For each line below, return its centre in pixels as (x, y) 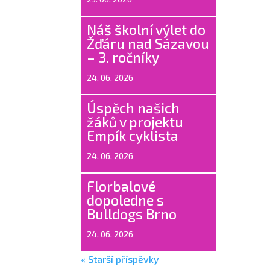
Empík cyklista (133, 135)
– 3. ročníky (123, 57)
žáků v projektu (135, 121)
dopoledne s (126, 200)
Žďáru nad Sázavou (148, 43)
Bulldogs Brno (132, 214)
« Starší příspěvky (120, 259)
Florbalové (121, 186)
